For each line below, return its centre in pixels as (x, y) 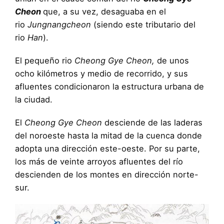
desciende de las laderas (153, 123)
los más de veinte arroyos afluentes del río (99, 162)
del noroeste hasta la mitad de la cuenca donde (108, 136)
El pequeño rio (43, 61)
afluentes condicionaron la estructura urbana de (109, 87)
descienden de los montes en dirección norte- (107, 175)
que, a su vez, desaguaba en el (104, 12)
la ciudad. (35, 100)
